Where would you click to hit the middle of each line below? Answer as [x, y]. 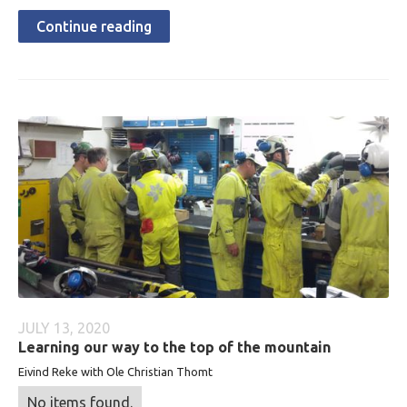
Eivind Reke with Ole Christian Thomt [115, 372]
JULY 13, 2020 [64, 328]
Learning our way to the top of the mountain [174, 347]
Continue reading [94, 26]
